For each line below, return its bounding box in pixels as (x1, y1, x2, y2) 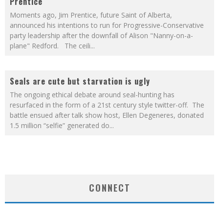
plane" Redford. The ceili (10, 41, 90, 50)
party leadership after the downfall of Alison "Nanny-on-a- (10, 31, 193, 40)
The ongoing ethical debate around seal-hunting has (10, 90, 175, 99)
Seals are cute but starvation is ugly (10, 75, 150, 87)
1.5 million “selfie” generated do (10, 121, 109, 130)
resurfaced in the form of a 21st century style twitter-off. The (10, 100, 204, 109)
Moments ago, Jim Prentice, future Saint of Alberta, (10, 10, 172, 20)
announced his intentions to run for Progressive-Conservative (10, 21, 204, 30)
